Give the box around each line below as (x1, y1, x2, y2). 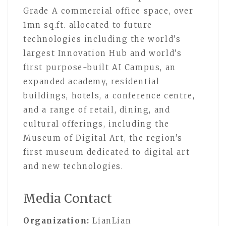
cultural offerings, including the (23, 119, 169, 129)
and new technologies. (23, 161, 124, 171)
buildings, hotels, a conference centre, (23, 90, 195, 100)
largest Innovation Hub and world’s (23, 48, 182, 58)
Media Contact (23, 190, 112, 206)
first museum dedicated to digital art (23, 147, 190, 157)
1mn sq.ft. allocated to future (23, 20, 153, 30)
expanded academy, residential (23, 76, 160, 86)
